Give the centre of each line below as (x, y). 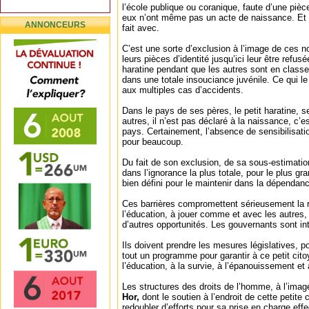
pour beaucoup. (153, 142)
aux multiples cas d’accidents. (183, 90)
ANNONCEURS (55, 25)
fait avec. (141, 28)
